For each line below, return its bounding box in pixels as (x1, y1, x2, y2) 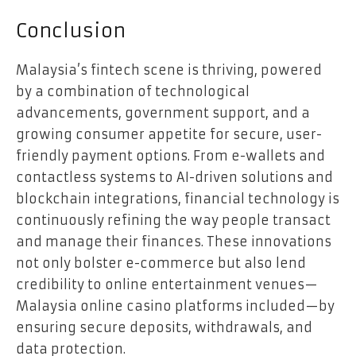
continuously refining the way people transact (16, 212, 331, 229)
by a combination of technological (16, 83, 250, 100)
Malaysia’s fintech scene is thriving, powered (16, 62, 322, 79)
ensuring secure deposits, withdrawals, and (16, 319, 312, 336)
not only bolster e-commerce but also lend (16, 255, 306, 272)
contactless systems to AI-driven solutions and (16, 169, 333, 186)
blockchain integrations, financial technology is (16, 191, 339, 207)
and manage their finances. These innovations (16, 234, 331, 250)
